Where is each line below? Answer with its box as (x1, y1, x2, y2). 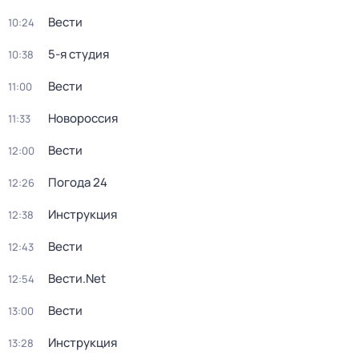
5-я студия (48, 46, 109, 63)
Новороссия (48, 110, 118, 127)
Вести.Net (48, 270, 106, 287)
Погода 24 (48, 174, 107, 191)
